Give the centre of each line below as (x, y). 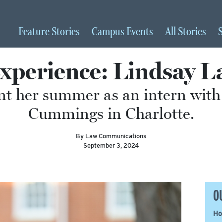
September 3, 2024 (111, 145)
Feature (35, 32)
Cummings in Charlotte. (111, 114)
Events (140, 32)
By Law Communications (111, 136)
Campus (109, 32)
